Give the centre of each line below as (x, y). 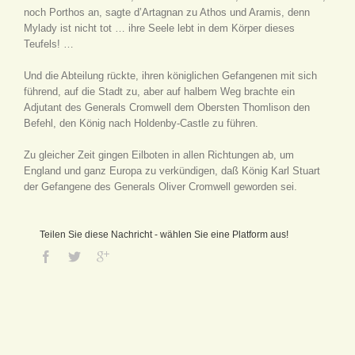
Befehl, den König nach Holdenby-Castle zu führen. (141, 123)
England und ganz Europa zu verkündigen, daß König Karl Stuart (172, 171)
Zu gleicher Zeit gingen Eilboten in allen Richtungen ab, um (159, 155)
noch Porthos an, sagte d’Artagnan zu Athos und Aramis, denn (167, 12)
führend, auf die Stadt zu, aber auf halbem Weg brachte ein (159, 92)
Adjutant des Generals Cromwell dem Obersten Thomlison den (167, 107)
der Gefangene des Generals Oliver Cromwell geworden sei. (160, 187)
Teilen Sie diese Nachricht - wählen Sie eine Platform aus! (164, 235)
